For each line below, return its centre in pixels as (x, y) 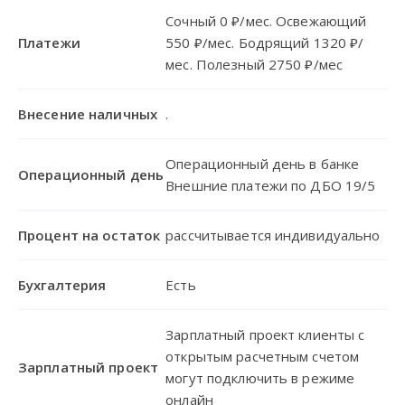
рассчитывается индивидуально (273, 235)
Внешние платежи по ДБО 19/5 (271, 185)
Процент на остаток (89, 235)
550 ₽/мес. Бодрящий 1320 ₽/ (265, 42)
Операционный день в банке (263, 163)
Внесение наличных (88, 113)
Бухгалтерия (62, 284)
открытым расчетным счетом (263, 356)
